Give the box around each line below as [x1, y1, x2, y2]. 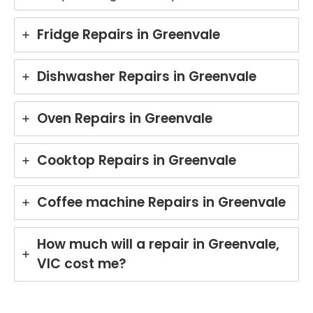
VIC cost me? [37, 254, 126, 274]
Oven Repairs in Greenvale [37, 109, 212, 129]
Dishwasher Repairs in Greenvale [37, 67, 256, 87]
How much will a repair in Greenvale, [37, 235, 279, 254]
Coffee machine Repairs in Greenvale [37, 193, 286, 212]
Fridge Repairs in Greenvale [37, 25, 220, 45]
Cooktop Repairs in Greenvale [37, 151, 236, 170]
